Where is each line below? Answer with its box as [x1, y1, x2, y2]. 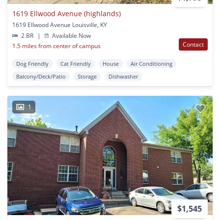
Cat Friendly [60, 60, 91, 68]
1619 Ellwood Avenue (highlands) [12, 9, 121, 19]
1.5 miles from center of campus [12, 42, 101, 51]
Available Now [51, 31, 91, 40]
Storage [78, 73, 97, 81]
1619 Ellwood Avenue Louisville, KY [12, 21, 107, 29]
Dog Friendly [16, 60, 49, 68]
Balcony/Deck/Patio [16, 73, 66, 81]
